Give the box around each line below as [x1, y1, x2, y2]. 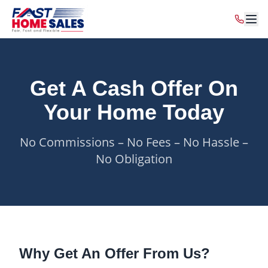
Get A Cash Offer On [30, 76, 238, 100]
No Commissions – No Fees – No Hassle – [20, 134, 248, 150]
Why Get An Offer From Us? [19, 245, 210, 261]
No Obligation [96, 151, 172, 167]
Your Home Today [44, 100, 224, 124]
